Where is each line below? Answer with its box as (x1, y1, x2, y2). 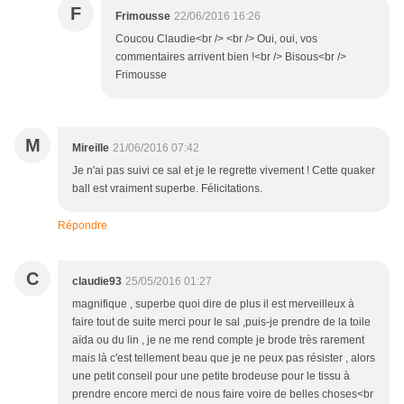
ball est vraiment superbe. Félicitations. (72, 182, 262, 196)
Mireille (72, 142, 109, 155)
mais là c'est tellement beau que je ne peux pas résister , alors (72, 352, 375, 365)
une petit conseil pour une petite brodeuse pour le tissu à (72, 370, 350, 383)
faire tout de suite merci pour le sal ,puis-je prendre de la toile (72, 316, 371, 329)
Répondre (58, 219, 107, 233)
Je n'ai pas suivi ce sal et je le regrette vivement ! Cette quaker (72, 164, 375, 178)
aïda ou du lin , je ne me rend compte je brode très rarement (72, 334, 364, 347)
